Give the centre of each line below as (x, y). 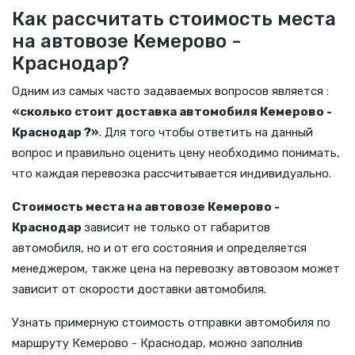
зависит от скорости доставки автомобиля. (139, 289)
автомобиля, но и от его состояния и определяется (159, 248)
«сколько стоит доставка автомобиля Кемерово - (172, 111)
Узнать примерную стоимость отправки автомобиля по (171, 322)
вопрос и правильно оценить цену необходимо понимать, (176, 153)
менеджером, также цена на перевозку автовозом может (176, 268)
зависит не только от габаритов (177, 227)
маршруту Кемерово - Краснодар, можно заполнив (157, 343)
